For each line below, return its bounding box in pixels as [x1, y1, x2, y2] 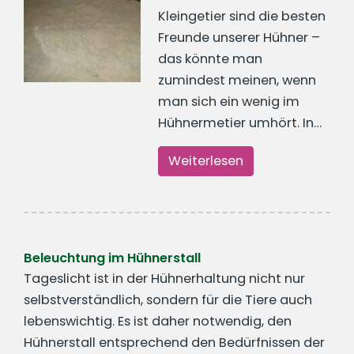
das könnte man [158, 49, 263, 68]
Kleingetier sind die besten [158, 6, 326, 25]
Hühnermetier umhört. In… [158, 113, 322, 132]
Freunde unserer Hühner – [158, 28, 321, 47]
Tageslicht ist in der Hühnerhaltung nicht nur [24, 269, 305, 288]
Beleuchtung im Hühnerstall [24, 249, 201, 268]
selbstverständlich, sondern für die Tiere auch [24, 291, 312, 310]
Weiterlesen [168, 152, 244, 171]
